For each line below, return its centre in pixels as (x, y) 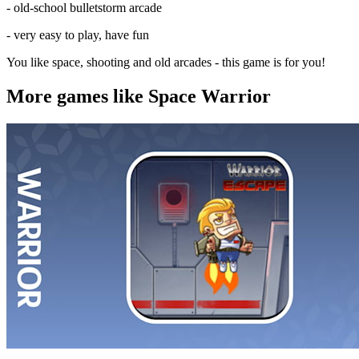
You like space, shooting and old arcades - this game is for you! (166, 62)
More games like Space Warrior (139, 96)
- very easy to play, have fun (78, 34)
